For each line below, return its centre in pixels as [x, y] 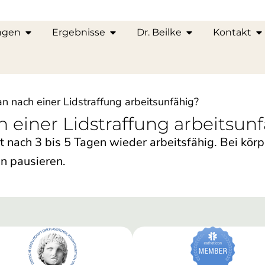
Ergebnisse [79, 32]
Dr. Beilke [159, 32]
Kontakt [232, 32]
